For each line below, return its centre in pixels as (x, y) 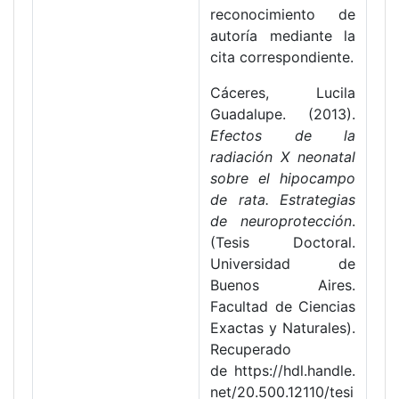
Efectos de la (283, 136)
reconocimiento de (283, 15)
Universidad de (283, 264)
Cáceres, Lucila (283, 93)
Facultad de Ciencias (283, 307)
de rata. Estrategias (283, 200)
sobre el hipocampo (283, 179)
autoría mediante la (283, 36)
